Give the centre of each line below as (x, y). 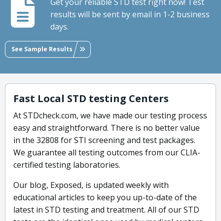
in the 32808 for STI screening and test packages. (104, 140)
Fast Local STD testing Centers (91, 99)
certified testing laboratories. (67, 165)
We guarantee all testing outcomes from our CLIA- (107, 153)
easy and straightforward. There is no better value (107, 128)
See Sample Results (42, 49)
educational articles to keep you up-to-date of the (105, 198)
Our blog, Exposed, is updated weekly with (91, 185)
